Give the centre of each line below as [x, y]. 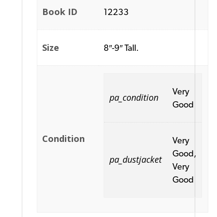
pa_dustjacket [135, 159]
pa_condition [134, 97]
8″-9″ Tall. [121, 47]
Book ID [60, 11]
